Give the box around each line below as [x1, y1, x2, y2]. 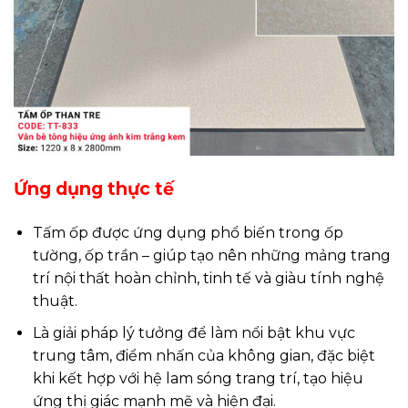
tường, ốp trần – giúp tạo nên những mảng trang [32, 246, 391, 264]
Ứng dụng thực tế [14, 178, 174, 200]
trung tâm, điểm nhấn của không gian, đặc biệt [32, 346, 375, 364]
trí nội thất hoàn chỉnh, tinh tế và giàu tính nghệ [32, 269, 384, 287]
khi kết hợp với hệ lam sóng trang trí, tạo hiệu [32, 369, 363, 387]
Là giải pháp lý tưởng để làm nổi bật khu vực [32, 323, 355, 342]
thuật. [32, 291, 77, 310]
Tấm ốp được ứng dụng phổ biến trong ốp [32, 223, 343, 241]
